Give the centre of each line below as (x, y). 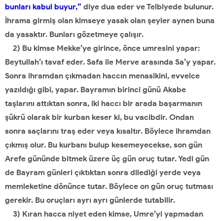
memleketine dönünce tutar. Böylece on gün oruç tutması (109, 186)
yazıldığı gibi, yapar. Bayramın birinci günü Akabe (95, 90)
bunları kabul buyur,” (43, 7)
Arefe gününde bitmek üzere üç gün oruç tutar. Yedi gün (107, 159)
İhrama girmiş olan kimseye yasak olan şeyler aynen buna (110, 20)
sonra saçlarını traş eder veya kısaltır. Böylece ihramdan (108, 131)
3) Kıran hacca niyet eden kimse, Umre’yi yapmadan (104, 214)
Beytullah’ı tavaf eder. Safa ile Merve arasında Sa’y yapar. (110, 62)
